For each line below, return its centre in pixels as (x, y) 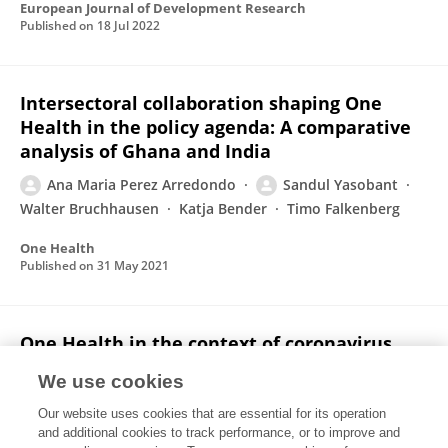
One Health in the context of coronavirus (206, 343)
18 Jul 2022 (128, 25)
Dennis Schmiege (105, 400)
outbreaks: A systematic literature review (209, 367)
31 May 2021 (133, 265)
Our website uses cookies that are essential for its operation (212, 413)
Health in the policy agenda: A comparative (215, 127)
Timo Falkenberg (343, 208)
